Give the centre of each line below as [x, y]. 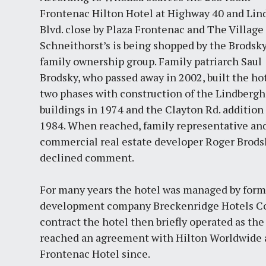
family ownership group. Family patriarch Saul [151, 61]
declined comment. [87, 157]
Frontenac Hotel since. [95, 253]
